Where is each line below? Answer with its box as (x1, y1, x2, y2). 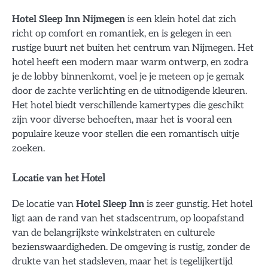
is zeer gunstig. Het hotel (144, 197, 252, 210)
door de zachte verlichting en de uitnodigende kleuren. (12, 85, 247, 98)
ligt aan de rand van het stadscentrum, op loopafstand (12, 212, 244, 224)
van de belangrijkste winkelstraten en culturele (12, 226, 215, 239)
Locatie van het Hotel (12, 171, 105, 186)
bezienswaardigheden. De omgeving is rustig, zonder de (12, 240, 250, 253)
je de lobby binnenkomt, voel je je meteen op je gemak (12, 71, 244, 83)
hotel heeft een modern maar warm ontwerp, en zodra (12, 56, 248, 69)
